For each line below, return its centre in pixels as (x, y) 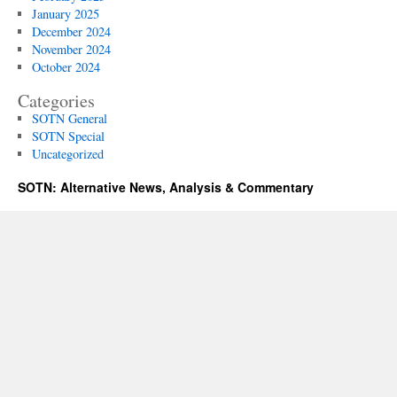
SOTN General (69, 118)
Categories (56, 101)
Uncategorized (67, 154)
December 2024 (71, 31)
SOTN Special (68, 136)
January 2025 (65, 14)
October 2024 (66, 67)
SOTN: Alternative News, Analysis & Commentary (166, 187)
